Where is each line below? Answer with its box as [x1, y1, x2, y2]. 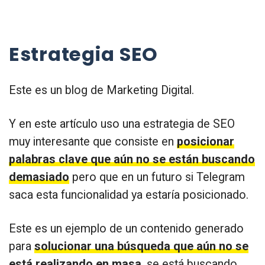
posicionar [177, 134, 234, 148]
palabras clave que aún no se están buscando [9, 152, 255, 166]
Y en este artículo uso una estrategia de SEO [9, 117, 235, 131]
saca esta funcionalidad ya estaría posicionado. [9, 188, 248, 202]
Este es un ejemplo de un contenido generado [9, 221, 244, 235]
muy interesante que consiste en [9, 134, 177, 148]
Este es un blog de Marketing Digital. [9, 83, 194, 97]
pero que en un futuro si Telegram [69, 170, 245, 184]
